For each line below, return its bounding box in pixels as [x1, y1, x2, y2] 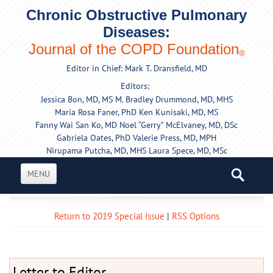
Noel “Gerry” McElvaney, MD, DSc [119, 119, 238, 131]
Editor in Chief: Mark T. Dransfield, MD [66, 63, 207, 74]
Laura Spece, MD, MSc [148, 145, 227, 157]
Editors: [121, 80, 149, 92]
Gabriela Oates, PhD [57, 132, 130, 144]
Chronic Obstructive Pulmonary [26, 7, 247, 24]
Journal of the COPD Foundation [28, 41, 239, 58]
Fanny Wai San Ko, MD [35, 119, 117, 131]
